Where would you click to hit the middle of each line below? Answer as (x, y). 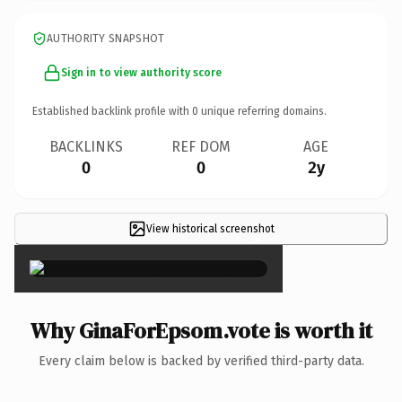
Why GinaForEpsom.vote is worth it (201, 330)
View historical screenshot (210, 228)
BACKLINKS (86, 146)
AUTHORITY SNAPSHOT (106, 38)
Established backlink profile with (112, 111)
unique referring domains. (262, 111)
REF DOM (201, 146)
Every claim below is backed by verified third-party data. (201, 361)
